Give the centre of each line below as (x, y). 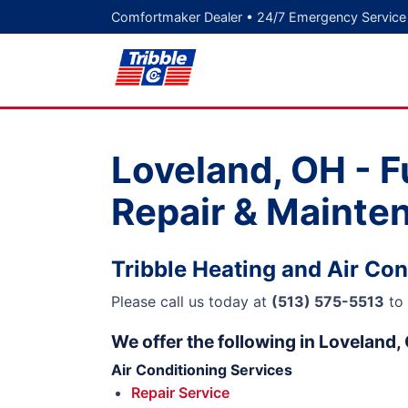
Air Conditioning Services (202, 370)
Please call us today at (191, 301)
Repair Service (180, 393)
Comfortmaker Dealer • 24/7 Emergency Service (259, 17)
